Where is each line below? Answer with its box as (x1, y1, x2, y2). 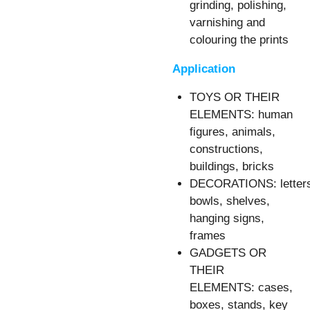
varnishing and (190, 16, 265, 30)
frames (190, 229, 226, 243)
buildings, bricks (190, 160, 274, 174)
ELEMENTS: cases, (190, 281, 293, 295)
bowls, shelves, (190, 194, 270, 208)
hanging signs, (190, 212, 264, 226)
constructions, (190, 143, 263, 156)
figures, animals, (190, 125, 275, 139)
